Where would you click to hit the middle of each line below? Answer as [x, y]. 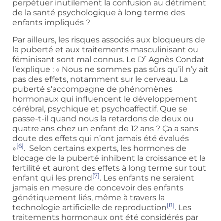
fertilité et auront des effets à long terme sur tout [109, 168]
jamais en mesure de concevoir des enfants [98, 187]
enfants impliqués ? [53, 23]
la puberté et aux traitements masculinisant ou [105, 49]
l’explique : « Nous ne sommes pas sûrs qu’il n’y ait [110, 69]
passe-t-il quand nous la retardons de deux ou [103, 118]
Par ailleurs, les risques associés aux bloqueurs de [109, 39]
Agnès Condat [176, 59]
